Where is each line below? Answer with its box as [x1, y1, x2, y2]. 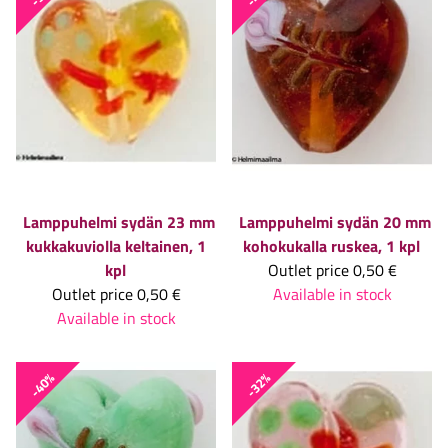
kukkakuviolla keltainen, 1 [26, 233, 206, 258]
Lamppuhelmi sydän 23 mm [23, 209, 215, 234]
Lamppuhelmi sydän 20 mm [239, 209, 431, 234]
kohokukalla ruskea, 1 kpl [242, 233, 420, 258]
